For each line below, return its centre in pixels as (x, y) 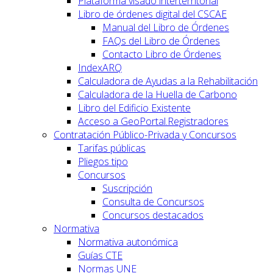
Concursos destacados (153, 215)
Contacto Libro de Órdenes (162, 54)
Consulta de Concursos (153, 201)
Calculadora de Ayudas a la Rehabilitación (168, 81)
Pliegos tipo (103, 161)
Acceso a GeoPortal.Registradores (153, 121)
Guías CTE (100, 255)
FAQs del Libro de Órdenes (161, 41)
